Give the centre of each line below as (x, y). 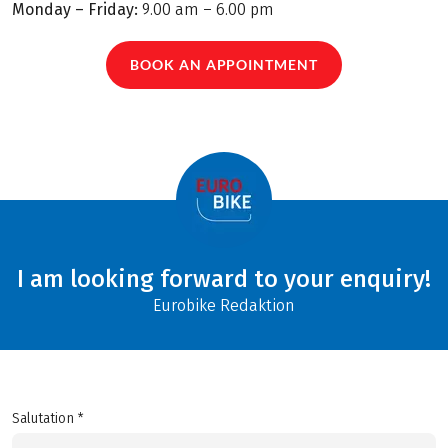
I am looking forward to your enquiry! (223, 278)
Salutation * (48, 418)
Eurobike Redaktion (223, 305)
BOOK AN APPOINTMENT (224, 65)
